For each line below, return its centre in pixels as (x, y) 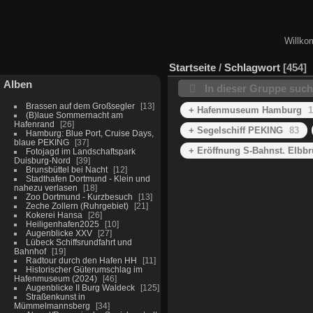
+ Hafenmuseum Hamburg (245, 110)
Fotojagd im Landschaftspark (80, 151)
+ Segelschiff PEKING (236, 130)
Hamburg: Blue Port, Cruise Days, (89, 133)
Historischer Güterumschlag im (84, 269)
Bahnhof (30, 251)
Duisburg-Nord (42, 160)
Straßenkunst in (55, 296)
